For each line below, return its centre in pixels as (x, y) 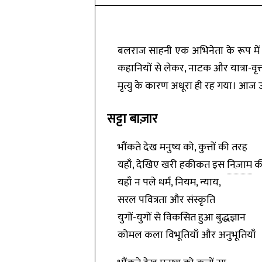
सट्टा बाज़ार (132, 119)
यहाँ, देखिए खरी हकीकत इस (172, 165)
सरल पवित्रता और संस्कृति (166, 200)
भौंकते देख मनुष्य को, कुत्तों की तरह (182, 147)
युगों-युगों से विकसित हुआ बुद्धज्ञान (181, 218)
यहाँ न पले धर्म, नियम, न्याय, (169, 182)
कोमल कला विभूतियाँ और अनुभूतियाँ (187, 235)
